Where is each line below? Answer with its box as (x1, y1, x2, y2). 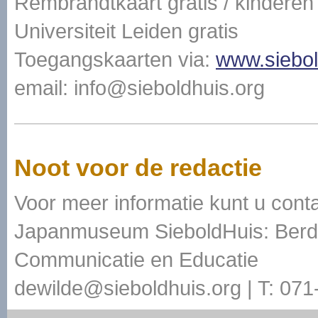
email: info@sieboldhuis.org (14, 76, 265, 99)
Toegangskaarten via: (14, 48, 216, 71)
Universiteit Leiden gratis (14, 19, 238, 43)
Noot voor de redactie (14, 154, 262, 181)
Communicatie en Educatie (14, 248, 258, 271)
